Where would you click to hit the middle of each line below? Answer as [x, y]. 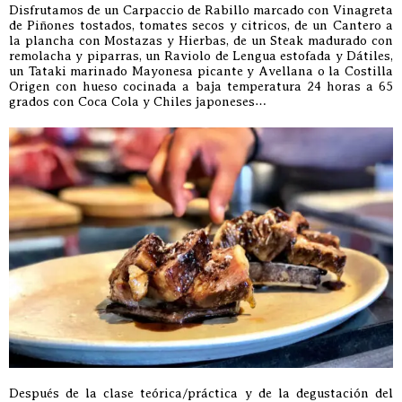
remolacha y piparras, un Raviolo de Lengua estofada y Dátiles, [201, 55]
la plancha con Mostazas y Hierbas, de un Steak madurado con [201, 40]
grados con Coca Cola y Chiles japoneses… [138, 101]
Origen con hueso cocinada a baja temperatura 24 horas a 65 [201, 86]
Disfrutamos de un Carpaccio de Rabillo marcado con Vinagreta [201, 9]
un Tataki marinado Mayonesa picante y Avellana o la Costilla [201, 70]
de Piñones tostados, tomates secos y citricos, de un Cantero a [201, 25]
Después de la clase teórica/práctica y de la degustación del [201, 393]
